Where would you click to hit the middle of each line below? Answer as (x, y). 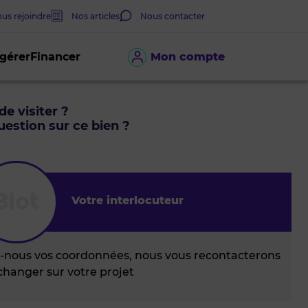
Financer (56, 57)
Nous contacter (173, 16)
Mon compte (188, 57)
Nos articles (96, 16)
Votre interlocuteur (128, 200)
